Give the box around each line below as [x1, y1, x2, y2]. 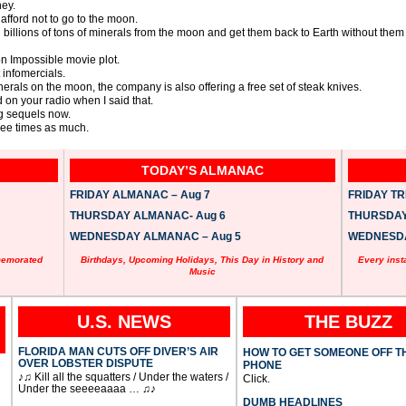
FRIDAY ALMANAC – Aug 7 [69, 188, 210, 202]
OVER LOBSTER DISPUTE [17, 357, 153, 371]
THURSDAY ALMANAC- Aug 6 [69, 209, 226, 223]
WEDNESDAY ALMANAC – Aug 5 [69, 230, 241, 244]
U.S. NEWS [76, 312, 171, 333]
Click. [242, 372, 270, 386]
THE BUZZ [304, 312, 393, 333]
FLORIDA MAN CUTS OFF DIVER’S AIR [17, 345, 218, 359]
